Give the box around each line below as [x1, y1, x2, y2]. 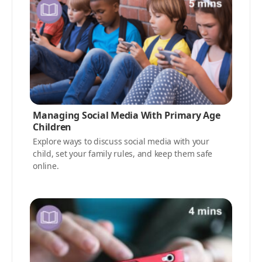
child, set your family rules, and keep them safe [33, 147, 212, 159]
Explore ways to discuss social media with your [33, 135, 209, 147]
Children [33, 120, 71, 133]
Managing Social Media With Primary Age [33, 108, 220, 122]
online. [33, 160, 59, 171]
